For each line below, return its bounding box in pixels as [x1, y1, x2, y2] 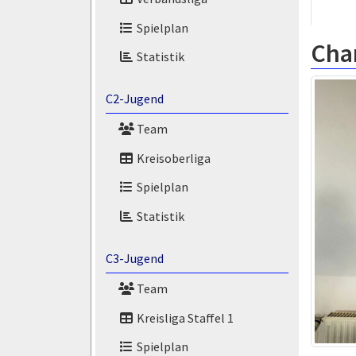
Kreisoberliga [133, 149, 211, 166]
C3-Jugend [105, 250, 164, 266]
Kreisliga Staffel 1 [133, 309, 234, 326]
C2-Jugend [105, 91, 164, 107]
